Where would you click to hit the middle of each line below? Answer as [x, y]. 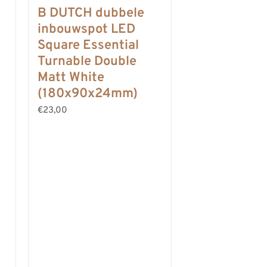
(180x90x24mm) [88, 94]
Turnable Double [87, 62]
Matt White [71, 78]
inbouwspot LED [86, 30]
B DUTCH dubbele [91, 13]
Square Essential [88, 46]
